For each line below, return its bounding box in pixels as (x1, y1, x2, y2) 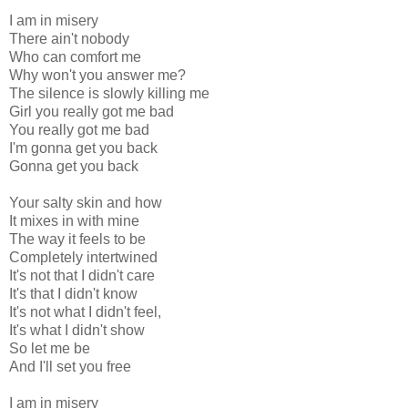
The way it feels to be (9, 231, 146, 248)
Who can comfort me (9, 49, 141, 66)
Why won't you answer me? (9, 67, 186, 84)
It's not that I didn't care (9, 268, 155, 284)
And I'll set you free (9, 359, 131, 375)
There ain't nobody (9, 31, 129, 47)
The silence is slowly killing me (9, 86, 209, 102)
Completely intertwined (9, 250, 158, 266)
